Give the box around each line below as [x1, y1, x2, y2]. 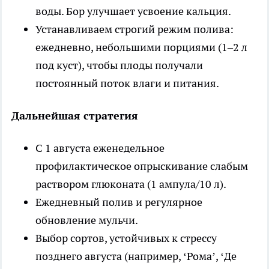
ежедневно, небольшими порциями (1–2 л [35, 40, 247, 54]
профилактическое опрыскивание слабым [35, 159, 248, 173]
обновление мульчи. [35, 213, 138, 227]
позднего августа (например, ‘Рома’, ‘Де [35, 249, 237, 263]
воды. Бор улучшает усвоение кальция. [35, 4, 231, 18]
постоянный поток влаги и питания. [35, 76, 219, 90]
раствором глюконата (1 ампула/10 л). [35, 177, 226, 191]
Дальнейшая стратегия [11, 108, 138, 122]
